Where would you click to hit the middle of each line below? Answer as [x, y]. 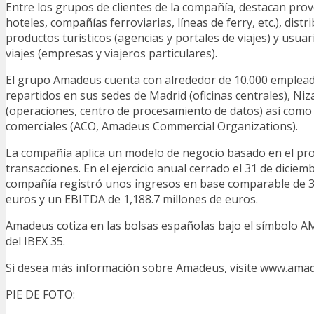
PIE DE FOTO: [40, 294]
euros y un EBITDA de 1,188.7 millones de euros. [132, 199]
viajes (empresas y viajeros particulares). [111, 53]
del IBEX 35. [35, 241]
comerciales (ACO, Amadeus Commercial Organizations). [152, 126]
